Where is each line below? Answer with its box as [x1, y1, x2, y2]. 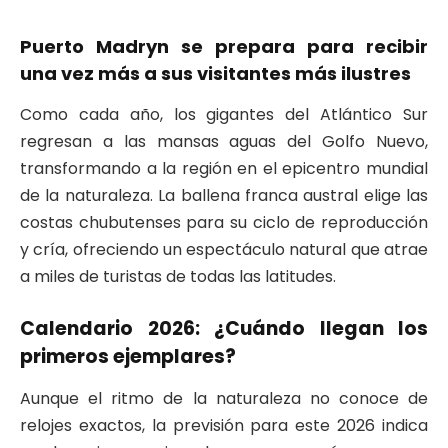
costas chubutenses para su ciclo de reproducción [20, 210, 428, 234]
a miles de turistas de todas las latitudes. [20, 264, 336, 288]
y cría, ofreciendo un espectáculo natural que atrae [20, 237, 428, 261]
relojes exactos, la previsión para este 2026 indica [20, 414, 428, 438]
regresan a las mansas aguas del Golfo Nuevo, [20, 129, 428, 153]
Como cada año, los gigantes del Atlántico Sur [20, 102, 428, 126]
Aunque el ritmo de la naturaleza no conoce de [20, 387, 428, 411]
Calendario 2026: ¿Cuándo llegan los [20, 315, 428, 343]
